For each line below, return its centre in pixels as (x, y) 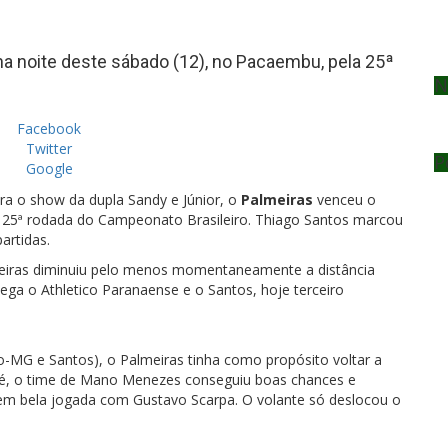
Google (49, 168)
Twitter (49, 148)
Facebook (49, 128)
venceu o (344, 199)
